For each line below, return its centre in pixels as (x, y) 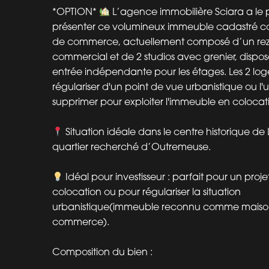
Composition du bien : (102, 252)
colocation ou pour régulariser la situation (147, 192)
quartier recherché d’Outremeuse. (131, 147)
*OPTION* (76, 12)
